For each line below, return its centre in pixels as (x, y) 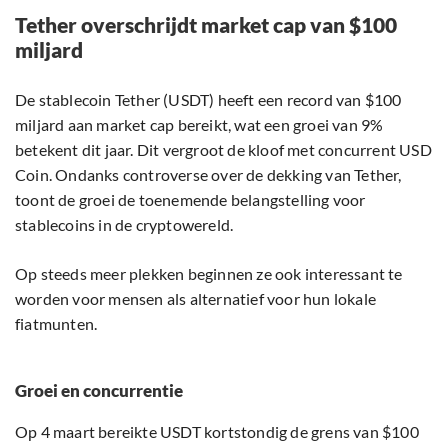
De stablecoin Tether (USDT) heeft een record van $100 (208, 100)
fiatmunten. (56, 324)
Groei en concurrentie (99, 391)
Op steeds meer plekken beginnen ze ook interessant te (209, 274)
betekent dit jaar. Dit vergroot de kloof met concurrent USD (223, 150)
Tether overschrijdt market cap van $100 (206, 25)
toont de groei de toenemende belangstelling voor (190, 200)
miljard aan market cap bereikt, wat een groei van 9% (199, 125)
